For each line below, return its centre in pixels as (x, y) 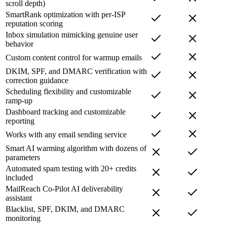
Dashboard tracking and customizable (66, 112)
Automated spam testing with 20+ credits (71, 169)
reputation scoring (34, 24)
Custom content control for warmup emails (74, 58)
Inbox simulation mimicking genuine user (72, 35)
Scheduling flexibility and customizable (68, 92)
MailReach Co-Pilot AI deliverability (64, 189)
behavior (20, 44)
